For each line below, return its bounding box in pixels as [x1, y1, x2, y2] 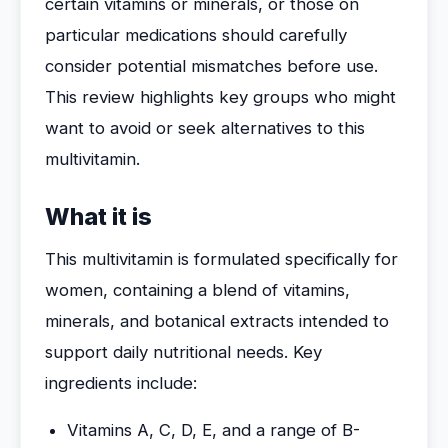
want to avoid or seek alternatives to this [45, 118, 365, 138]
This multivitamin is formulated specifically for [45, 249, 398, 269]
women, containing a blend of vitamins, [45, 280, 350, 300]
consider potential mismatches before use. [45, 56, 378, 76]
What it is [45, 203, 152, 231]
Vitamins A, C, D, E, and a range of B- [67, 420, 360, 440]
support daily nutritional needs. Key [45, 342, 322, 362]
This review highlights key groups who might [45, 87, 396, 107]
